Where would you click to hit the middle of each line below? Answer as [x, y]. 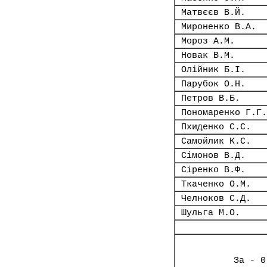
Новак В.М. [208, 55]
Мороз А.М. [208, 41]
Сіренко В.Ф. [213, 170]
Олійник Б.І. [213, 70]
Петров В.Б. [211, 98]
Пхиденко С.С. [216, 127]
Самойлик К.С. [216, 141]
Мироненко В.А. [219, 27]
